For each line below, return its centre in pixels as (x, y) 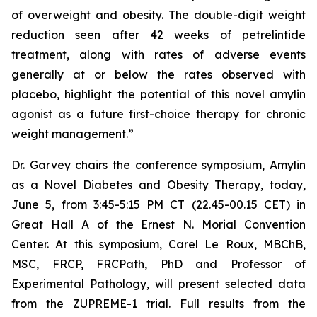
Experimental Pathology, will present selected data (158, 284)
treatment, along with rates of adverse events (158, 54)
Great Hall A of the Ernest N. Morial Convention (158, 224)
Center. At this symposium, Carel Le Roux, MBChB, (158, 244)
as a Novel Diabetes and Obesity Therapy (136, 185)
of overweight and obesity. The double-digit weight (158, 15)
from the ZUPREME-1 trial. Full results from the (158, 304)
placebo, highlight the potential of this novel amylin (158, 94)
